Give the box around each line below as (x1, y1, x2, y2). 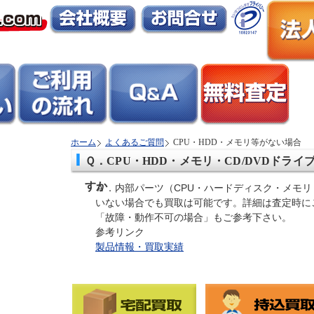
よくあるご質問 (105, 137, 164, 147)
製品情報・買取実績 (95, 241, 184, 252)
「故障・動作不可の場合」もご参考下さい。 (95, 212, 292, 223)
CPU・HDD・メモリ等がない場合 (173, 137, 301, 147)
